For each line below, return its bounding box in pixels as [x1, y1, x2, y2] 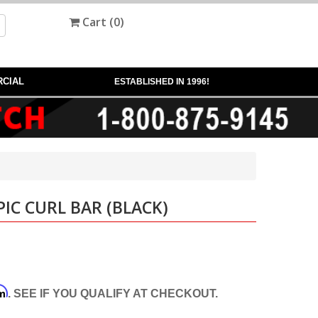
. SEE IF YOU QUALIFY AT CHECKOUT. [8, 287, 218, 300]
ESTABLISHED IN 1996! [114, 77, 209, 87]
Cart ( [79, 14, 114, 30]
